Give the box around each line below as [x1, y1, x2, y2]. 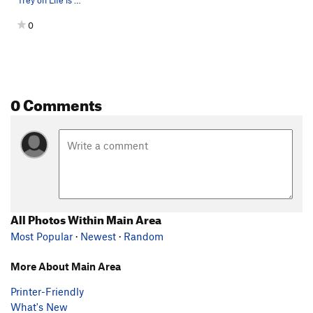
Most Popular [10, 229, 73, 242]
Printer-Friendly [10, 284, 84, 298]
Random [124, 229, 163, 242]
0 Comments [10, 90, 102, 115]
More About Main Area [10, 259, 121, 272]
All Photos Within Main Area [10, 208, 161, 227]
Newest [80, 229, 116, 242]
